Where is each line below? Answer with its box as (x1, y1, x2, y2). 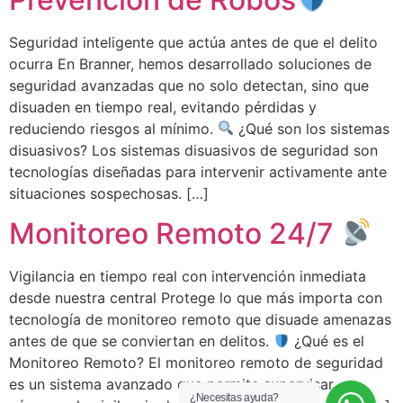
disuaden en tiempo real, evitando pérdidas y (9, 97, 317, 116)
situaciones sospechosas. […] (9, 184, 209, 202)
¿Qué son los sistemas (234, 119, 390, 138)
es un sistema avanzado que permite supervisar (9, 374, 334, 393)
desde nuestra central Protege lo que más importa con (9, 288, 382, 307)
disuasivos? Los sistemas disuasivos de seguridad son (9, 140, 378, 159)
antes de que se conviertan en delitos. (9, 331, 273, 350)
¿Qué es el (290, 331, 365, 350)
